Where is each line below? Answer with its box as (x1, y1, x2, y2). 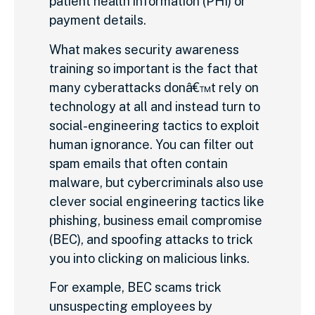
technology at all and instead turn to (49, 98, 260, 114)
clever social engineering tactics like (49, 193, 264, 209)
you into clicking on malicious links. (49, 250, 250, 266)
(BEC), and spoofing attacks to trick (49, 231, 253, 247)
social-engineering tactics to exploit (49, 117, 259, 133)
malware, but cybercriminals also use (49, 174, 264, 190)
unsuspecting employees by (49, 298, 212, 314)
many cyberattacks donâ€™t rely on (49, 79, 259, 95)
